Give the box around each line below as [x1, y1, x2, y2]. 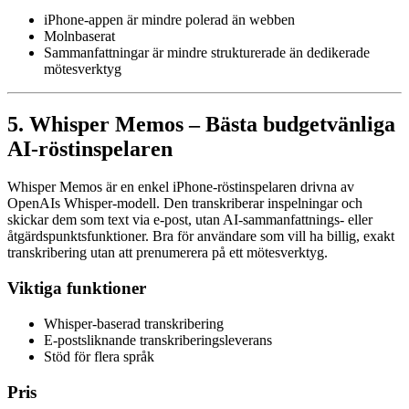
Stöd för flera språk [44, 348, 154, 364]
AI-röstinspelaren [7, 136, 173, 161]
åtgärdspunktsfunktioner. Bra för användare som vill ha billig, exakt [7, 228, 394, 245]
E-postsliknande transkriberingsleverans [44, 331, 272, 348]
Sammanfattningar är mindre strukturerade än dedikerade [44, 44, 370, 60]
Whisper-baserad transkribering [44, 315, 224, 331]
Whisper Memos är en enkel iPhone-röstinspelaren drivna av [7, 179, 354, 195]
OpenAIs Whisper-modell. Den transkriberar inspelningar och [7, 195, 362, 212]
